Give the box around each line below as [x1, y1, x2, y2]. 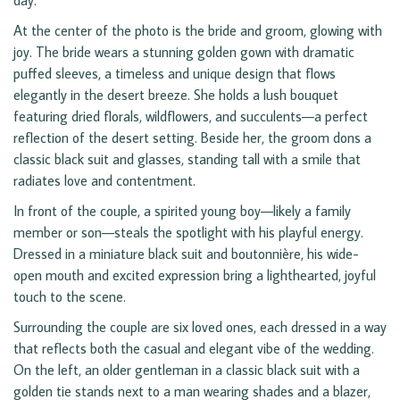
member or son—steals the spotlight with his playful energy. [13, 223, 363, 242]
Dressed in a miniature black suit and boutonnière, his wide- [13, 245, 359, 263]
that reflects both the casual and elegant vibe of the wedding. [13, 339, 374, 358]
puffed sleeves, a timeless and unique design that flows [13, 64, 336, 83]
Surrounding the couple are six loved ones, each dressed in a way [13, 318, 387, 337]
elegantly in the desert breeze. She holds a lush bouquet [13, 86, 338, 104]
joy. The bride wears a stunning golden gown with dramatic [13, 43, 354, 62]
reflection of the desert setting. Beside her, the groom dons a [13, 129, 371, 147]
